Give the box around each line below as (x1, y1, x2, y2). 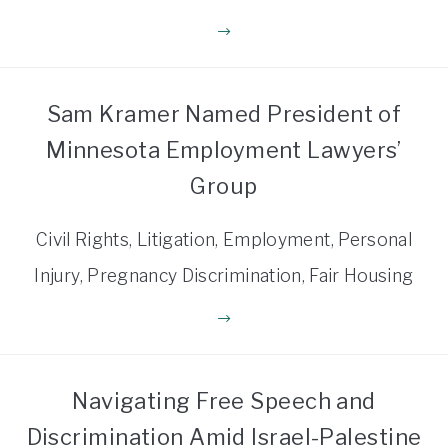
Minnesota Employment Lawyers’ (46, 136, 402, 163)
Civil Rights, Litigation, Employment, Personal (35, 228, 413, 250)
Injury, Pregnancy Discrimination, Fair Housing (34, 264, 414, 286)
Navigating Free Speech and (72, 387, 376, 414)
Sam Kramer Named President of (46, 100, 402, 127)
